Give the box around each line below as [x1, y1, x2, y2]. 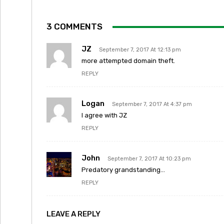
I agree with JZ [81, 111, 127, 119]
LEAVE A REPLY [46, 209, 100, 218]
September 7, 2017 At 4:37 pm [112, 101, 192, 107]
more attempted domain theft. [81, 57, 175, 64]
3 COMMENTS [46, 21, 102, 31]
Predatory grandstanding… [81, 166, 165, 173]
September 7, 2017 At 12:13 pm [99, 46, 181, 53]
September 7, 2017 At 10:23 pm [107, 155, 191, 162]
